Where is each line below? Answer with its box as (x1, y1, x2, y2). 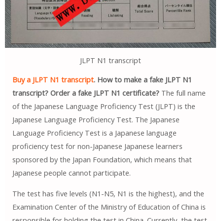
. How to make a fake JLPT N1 (93, 74, 192, 84)
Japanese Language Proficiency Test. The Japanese (12, 114, 180, 124)
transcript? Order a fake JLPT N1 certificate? (12, 88, 159, 98)
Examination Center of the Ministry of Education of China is (12, 201, 206, 212)
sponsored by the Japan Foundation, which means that (12, 154, 192, 164)
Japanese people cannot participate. (12, 168, 131, 178)
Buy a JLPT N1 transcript (12, 74, 94, 84)
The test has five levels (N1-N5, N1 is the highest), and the (12, 188, 204, 198)
